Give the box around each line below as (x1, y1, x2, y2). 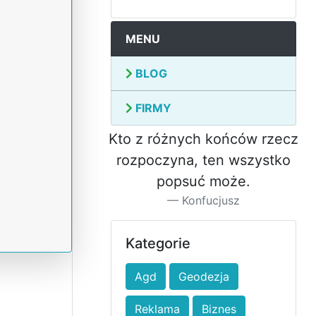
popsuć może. (156, 173, 250, 190)
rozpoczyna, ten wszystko (116, 152, 291, 169)
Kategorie (125, 235, 190, 253)
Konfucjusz (181, 193, 240, 208)
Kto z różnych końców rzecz (108, 130, 298, 148)
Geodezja (178, 269, 229, 284)
